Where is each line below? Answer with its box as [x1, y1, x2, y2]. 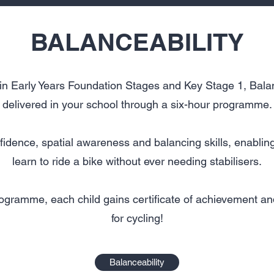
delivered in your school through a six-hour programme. [2, 98, 272, 111]
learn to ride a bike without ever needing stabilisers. [12, 155, 262, 168]
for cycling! [111, 212, 163, 224]
